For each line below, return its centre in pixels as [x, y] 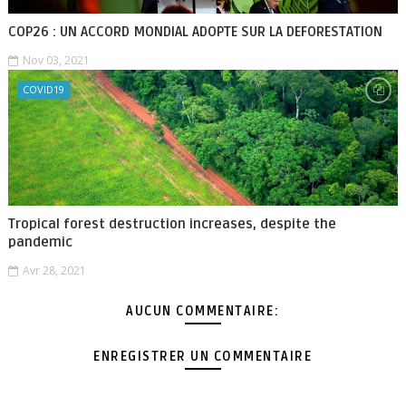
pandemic [40, 242]
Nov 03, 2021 [56, 60]
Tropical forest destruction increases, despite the [172, 224]
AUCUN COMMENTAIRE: [203, 311]
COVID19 [43, 89]
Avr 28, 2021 [54, 271]
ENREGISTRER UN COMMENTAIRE [203, 357]
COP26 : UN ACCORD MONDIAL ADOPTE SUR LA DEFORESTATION [195, 32]
